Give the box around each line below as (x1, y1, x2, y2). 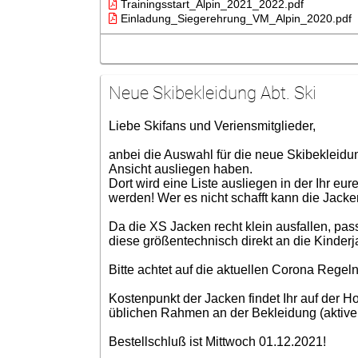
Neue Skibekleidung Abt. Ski (108, 83, 316, 103)
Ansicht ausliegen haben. (108, 162, 253, 176)
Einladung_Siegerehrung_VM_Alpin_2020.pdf (117, 12, 352, 25)
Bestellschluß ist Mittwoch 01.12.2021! (108, 335, 326, 348)
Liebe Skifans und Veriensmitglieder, (108, 119, 316, 133)
